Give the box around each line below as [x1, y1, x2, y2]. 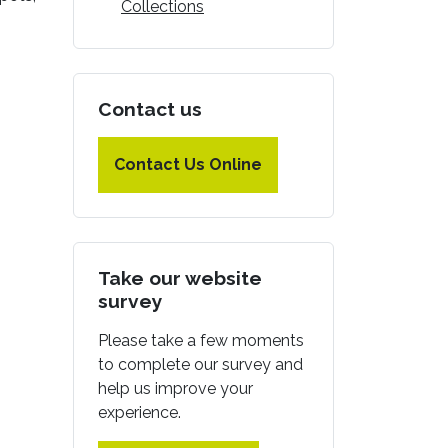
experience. [98, 402, 181, 422]
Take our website [98, 266, 262, 289]
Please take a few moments [98, 330, 304, 350]
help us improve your [98, 378, 253, 398]
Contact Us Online [114, 154, 262, 174]
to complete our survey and [98, 354, 303, 374]
